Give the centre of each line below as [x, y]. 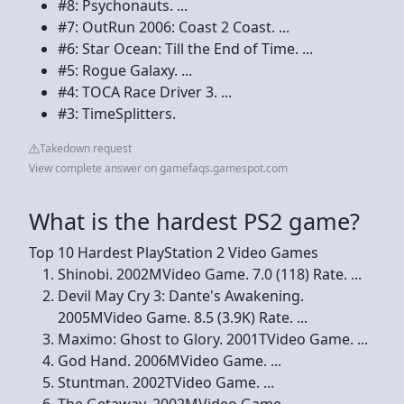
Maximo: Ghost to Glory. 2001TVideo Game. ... [213, 339]
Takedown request [86, 148]
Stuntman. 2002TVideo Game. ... [166, 382]
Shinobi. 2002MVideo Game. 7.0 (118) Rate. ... [210, 274]
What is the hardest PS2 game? [194, 220]
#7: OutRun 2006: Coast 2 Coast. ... [174, 27]
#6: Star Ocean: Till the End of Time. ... [185, 48]
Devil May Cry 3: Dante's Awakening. [181, 295]
